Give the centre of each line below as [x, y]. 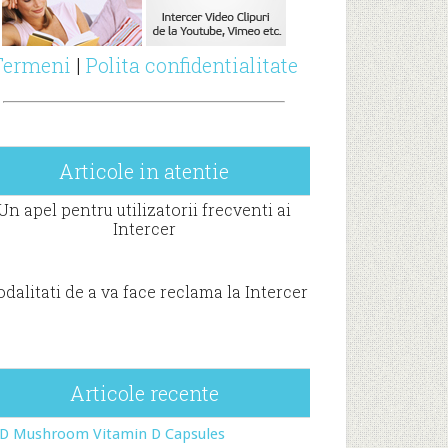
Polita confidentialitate [191, 65]
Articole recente [144, 392]
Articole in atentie [144, 170]
